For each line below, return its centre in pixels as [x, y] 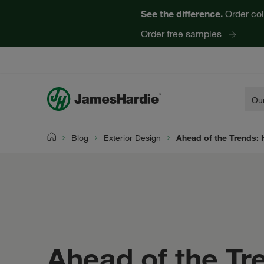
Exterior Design [132, 138]
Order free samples [181, 34]
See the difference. [182, 13]
